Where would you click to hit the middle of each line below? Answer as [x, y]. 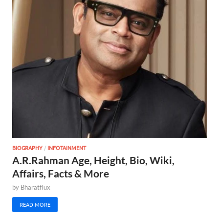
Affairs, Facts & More [61, 173]
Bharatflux [35, 187]
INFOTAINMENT [67, 147]
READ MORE [35, 205]
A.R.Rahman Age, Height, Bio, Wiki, [93, 160]
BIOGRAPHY [27, 147]
